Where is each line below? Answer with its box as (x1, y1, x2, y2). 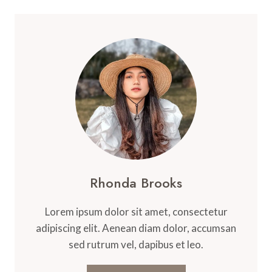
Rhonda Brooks (90, 172, 182, 192)
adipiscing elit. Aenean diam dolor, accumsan (36, 221, 236, 234)
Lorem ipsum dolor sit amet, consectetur (44, 205, 228, 218)
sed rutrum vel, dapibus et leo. (69, 237, 203, 251)
